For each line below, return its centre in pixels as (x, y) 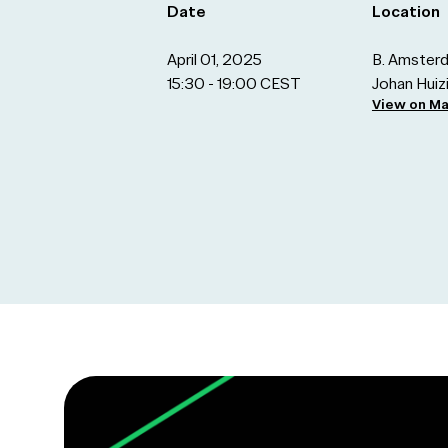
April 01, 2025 (214, 59)
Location (405, 11)
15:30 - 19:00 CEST (233, 83)
